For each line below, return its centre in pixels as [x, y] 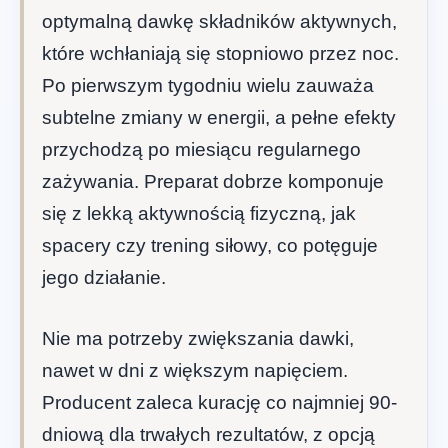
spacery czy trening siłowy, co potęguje [210, 246]
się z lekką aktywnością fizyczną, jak [199, 214]
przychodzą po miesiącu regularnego [201, 150]
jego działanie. [104, 278]
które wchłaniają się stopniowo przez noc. [220, 54]
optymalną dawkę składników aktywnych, [219, 22]
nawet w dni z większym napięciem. [195, 370]
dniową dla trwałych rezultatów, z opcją [208, 434]
